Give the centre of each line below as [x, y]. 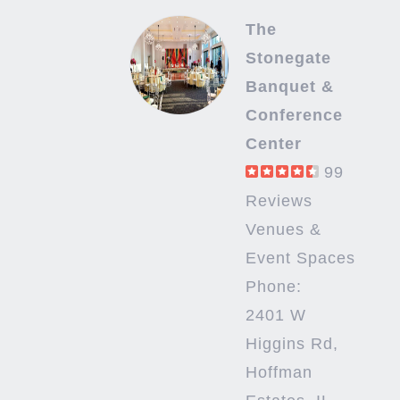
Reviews [279, 201]
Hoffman [279, 373]
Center [273, 144]
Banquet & [289, 87]
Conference [294, 116]
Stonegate [288, 58]
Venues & [283, 230]
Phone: [273, 287]
